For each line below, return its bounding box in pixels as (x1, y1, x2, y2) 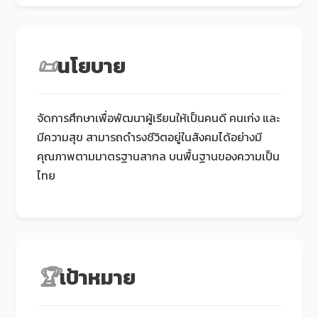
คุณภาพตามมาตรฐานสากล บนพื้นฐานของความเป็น (37, 147, 280, 165)
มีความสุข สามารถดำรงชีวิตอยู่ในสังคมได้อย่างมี (37, 128, 263, 146)
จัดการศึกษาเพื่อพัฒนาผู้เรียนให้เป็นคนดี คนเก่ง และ (37, 109, 280, 126)
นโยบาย (57, 50, 126, 81)
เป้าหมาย (60, 261, 136, 292)
